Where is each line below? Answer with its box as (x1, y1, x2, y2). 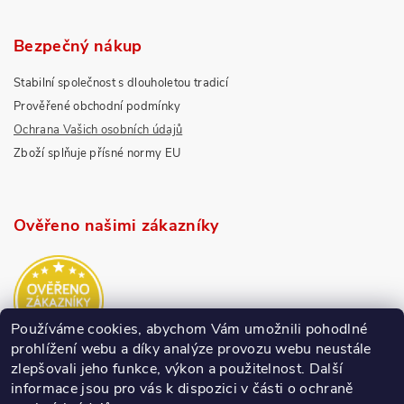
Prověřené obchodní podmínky (14, 98, 181, 115)
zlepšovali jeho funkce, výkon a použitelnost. (11, 359, 309, 379)
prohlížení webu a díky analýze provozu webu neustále (11, 339, 372, 359)
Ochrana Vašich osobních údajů (14, 122, 183, 138)
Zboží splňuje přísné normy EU (14, 145, 181, 161)
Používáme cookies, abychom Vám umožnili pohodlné (11, 319, 368, 339)
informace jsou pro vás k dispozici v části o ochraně (11, 379, 353, 399)
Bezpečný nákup (14, 35, 142, 57)
